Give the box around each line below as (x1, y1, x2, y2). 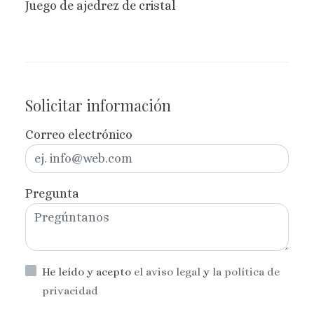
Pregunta (25, 186, 79, 200)
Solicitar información (25, 94, 171, 115)
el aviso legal (134, 265, 203, 278)
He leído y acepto (42, 265, 134, 278)
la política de (212, 265, 280, 278)
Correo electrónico (25, 127, 132, 142)
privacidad (42, 284, 98, 297)
